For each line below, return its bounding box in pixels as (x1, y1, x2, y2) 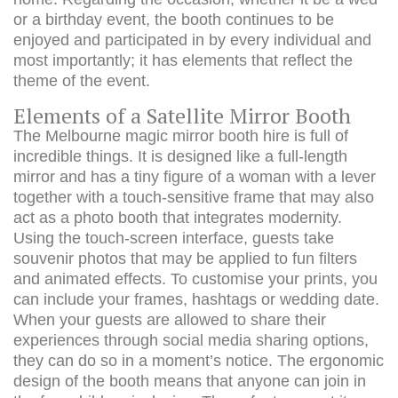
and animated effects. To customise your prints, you (13, 270, 378, 288)
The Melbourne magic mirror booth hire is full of (13, 127, 348, 145)
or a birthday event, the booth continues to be (13, 11, 334, 28)
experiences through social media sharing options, (13, 331, 369, 349)
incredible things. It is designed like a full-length (13, 147, 347, 165)
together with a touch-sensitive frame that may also (13, 188, 374, 206)
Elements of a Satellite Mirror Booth (13, 102, 351, 130)
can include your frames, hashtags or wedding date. (13, 291, 379, 308)
